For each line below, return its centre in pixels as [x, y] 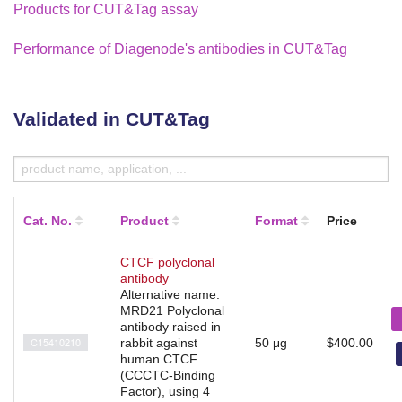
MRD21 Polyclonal [172, 310]
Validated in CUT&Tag [112, 118]
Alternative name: [170, 294]
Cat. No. [48, 220]
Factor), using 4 [165, 391]
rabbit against [159, 342]
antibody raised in [170, 326]
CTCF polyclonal [167, 262]
